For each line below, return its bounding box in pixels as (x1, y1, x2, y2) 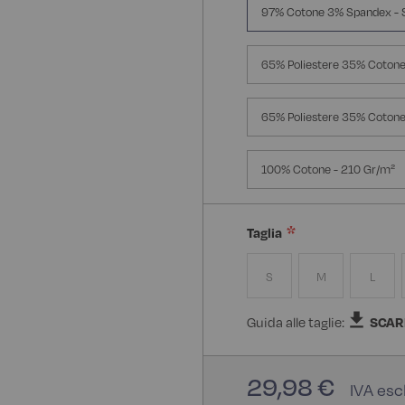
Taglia (247, 224, 282, 240)
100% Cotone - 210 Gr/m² (261, 162, 395, 176)
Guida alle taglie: (247, 314, 347, 330)
